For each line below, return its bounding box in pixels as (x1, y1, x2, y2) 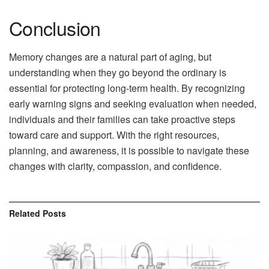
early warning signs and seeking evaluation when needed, (9, 97, 256, 111)
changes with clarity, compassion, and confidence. (9, 159, 222, 174)
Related (9, 207, 40, 220)
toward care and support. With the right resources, (9, 128, 219, 142)
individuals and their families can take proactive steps (9, 112, 235, 127)
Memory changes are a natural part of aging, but (9, 50, 211, 64)
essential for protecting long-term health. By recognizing (9, 81, 245, 95)
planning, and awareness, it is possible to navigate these (9, 144, 249, 158)
